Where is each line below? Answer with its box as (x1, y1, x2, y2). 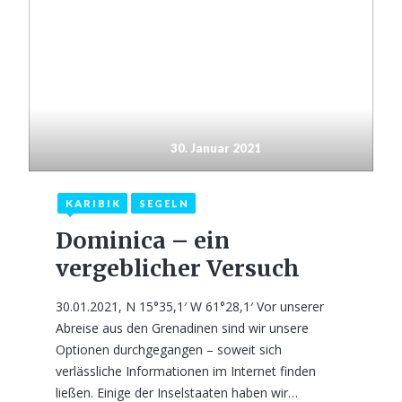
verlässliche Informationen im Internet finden (56, 363, 316, 380)
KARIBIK (66, 197, 121, 209)
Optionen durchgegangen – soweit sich (56, 341, 282, 358)
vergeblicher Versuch (56, 254, 300, 283)
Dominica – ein (56, 226, 230, 255)
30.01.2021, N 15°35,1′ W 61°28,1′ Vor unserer (56, 298, 324, 315)
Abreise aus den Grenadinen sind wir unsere (56, 319, 309, 336)
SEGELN (139, 197, 189, 209)
